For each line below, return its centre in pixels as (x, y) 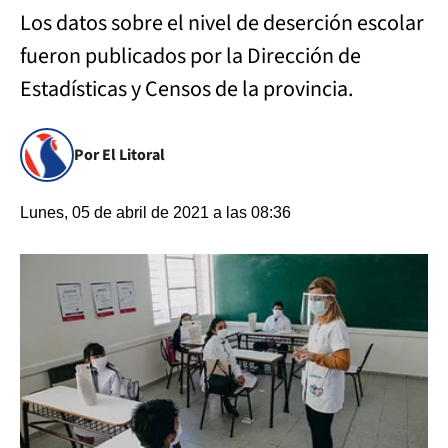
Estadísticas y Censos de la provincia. (186, 89)
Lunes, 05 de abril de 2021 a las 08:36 (155, 212)
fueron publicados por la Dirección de (190, 56)
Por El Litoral (119, 155)
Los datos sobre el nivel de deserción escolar (222, 23)
